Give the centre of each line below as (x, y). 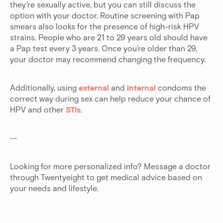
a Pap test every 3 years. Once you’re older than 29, (104, 48)
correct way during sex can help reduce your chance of (110, 99)
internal (141, 88)
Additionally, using (43, 88)
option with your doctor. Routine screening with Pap (105, 15)
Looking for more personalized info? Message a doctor (110, 166)
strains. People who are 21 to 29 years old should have (109, 37)
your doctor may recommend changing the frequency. (109, 59)
